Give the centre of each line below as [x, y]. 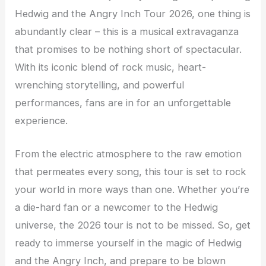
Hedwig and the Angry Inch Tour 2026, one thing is [133, 13]
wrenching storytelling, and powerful [100, 85]
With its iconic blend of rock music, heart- [111, 67]
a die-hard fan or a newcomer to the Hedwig [117, 208]
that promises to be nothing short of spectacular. [129, 49]
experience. [42, 120]
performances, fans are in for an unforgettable [123, 102]
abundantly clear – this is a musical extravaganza [127, 31]
